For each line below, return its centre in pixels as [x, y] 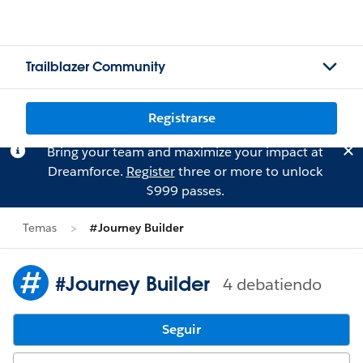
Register [150, 171]
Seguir [181, 329]
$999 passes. [185, 191]
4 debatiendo [272, 284]
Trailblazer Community [96, 67]
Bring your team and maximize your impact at [185, 152]
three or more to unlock [248, 171]
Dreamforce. [87, 171]
